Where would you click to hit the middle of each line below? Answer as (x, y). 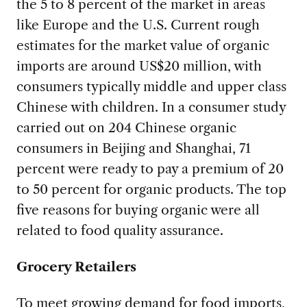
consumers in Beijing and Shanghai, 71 (133, 148)
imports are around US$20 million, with (139, 66)
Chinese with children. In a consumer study (151, 107)
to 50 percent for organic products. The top (151, 189)
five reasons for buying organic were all (138, 210)
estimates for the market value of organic (143, 46)
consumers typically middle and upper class (151, 87)
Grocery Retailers (76, 267)
